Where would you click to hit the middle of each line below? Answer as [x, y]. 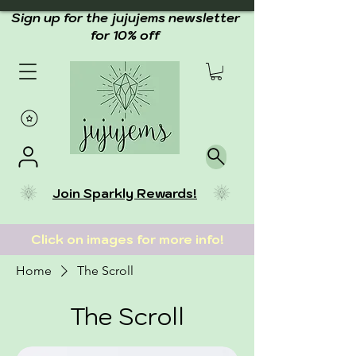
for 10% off [125, 35]
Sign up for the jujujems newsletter [125, 17]
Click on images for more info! [129, 239]
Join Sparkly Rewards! [125, 193]
